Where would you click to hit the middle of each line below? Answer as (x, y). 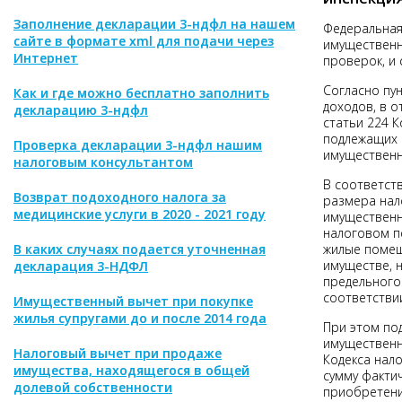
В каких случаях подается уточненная (140, 249)
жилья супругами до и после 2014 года (140, 318)
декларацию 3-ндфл (81, 110)
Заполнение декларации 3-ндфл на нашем (154, 24)
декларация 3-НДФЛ (81, 266)
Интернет (46, 58)
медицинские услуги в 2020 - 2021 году (140, 214)
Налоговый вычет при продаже (118, 353)
